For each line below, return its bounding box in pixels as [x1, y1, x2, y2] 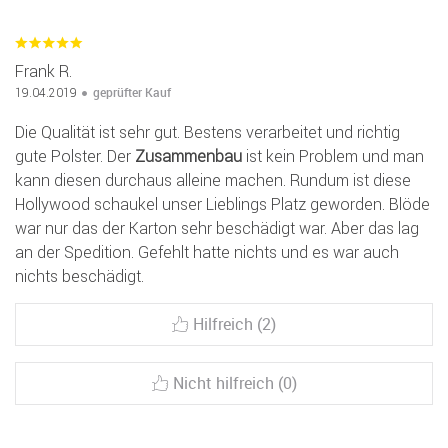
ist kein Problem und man [242, 146, 424, 167]
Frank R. [15, 61, 72, 82]
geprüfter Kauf [93, 84, 171, 101]
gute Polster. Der [15, 146, 135, 167]
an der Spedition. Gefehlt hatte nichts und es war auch [15, 242, 399, 263]
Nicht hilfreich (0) [172, 372, 297, 395]
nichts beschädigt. [15, 266, 144, 287]
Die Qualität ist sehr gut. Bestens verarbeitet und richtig [15, 122, 400, 143]
